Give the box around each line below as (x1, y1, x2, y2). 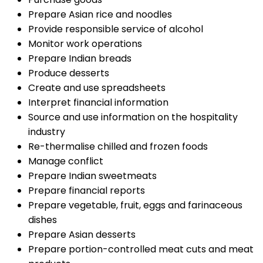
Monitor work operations (28, 37, 142, 51)
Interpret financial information (28, 96, 168, 110)
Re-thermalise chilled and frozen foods (28, 140, 208, 154)
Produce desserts (28, 66, 109, 80)
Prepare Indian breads (28, 52, 131, 66)
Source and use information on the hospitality (28, 110, 238, 124)
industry (28, 125, 65, 139)
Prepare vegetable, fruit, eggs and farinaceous (28, 198, 242, 213)
